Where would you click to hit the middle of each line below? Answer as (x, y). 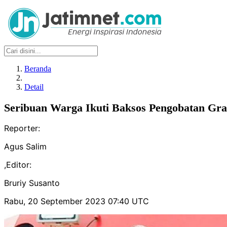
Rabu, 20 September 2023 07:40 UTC (77, 201)
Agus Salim (25, 147)
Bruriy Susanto (32, 183)
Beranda (38, 69)
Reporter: (22, 128)
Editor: (19, 165)
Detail (34, 87)
